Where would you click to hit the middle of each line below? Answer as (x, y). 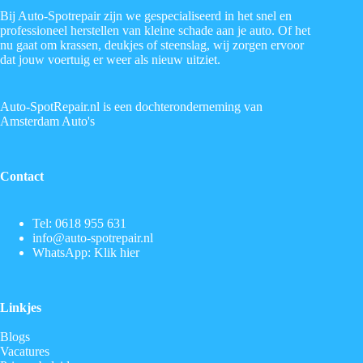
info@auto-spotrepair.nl (93, 238)
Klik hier (117, 252)
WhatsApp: (63, 252)
